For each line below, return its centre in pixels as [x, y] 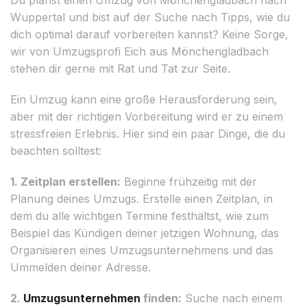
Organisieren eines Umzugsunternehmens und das [142, 250]
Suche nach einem [232, 298]
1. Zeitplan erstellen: [65, 181]
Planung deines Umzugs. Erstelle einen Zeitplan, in [142, 198]
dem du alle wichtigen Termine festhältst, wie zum [139, 216]
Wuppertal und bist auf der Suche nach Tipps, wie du [150, 17]
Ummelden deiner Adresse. [81, 267]
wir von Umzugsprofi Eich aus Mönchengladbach [139, 51]
